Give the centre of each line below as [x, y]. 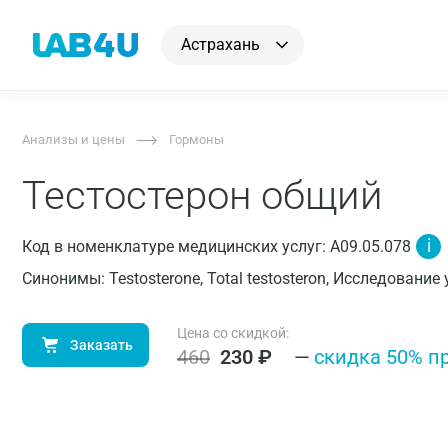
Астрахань [220, 44]
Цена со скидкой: [233, 333]
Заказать [101, 345]
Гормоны [196, 139]
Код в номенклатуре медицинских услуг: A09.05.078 [216, 246]
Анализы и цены [73, 139]
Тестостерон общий [202, 195]
